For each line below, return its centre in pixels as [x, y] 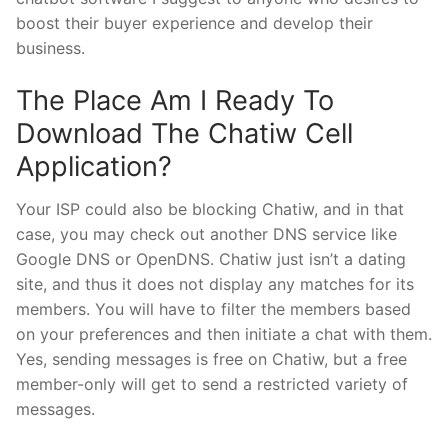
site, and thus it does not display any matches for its [215, 284]
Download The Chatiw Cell [184, 133]
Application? [94, 166]
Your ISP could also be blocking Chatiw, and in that [210, 209]
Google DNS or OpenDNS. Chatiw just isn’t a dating [211, 259]
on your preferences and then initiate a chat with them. [224, 334]
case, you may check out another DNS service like [206, 234]
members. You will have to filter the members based [213, 309]
